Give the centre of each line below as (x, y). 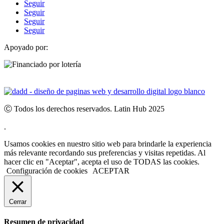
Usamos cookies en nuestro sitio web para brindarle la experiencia (108, 144)
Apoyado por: (26, 47)
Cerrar (18, 202)
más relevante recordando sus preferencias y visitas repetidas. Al (105, 153)
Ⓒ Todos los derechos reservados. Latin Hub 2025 (84, 109)
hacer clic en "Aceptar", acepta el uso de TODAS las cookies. (102, 162)
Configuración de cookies (47, 171)
